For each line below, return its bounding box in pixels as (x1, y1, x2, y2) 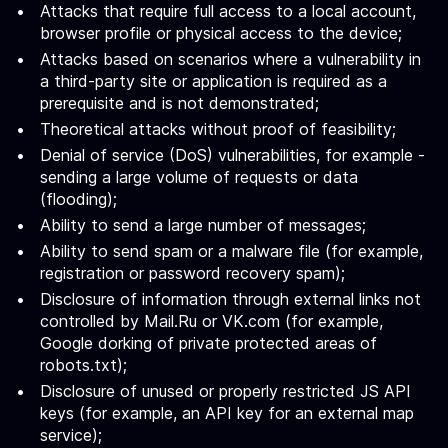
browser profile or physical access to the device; (40, 23, 402, 43)
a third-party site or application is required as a (40, 71, 387, 91)
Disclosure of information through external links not (40, 289, 421, 309)
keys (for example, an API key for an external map (40, 403, 414, 423)
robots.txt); (40, 355, 127, 375)
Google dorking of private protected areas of (40, 333, 377, 353)
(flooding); (40, 189, 117, 209)
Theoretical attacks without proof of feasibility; (40, 119, 396, 139)
